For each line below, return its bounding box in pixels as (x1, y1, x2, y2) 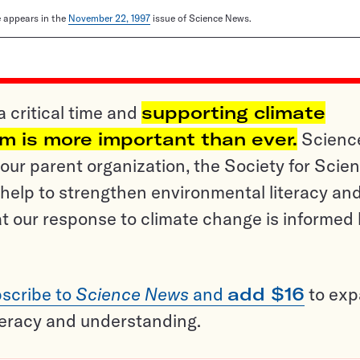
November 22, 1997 (68, 12, 150, 25)
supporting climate (141, 101, 325, 125)
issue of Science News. (150, 12, 252, 25)
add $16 (227, 283, 305, 306)
